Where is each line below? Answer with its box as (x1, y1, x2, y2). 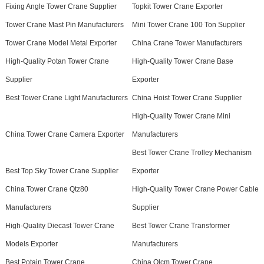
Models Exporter (5, 240, 58, 248)
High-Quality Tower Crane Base (131, 57, 233, 65)
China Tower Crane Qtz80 (5, 185, 88, 193)
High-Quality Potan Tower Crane (5, 57, 109, 65)
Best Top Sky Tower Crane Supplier (5, 167, 118, 175)
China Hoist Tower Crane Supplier (131, 94, 242, 102)
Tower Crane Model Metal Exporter (5, 39, 117, 47)
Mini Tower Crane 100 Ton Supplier (131, 21, 245, 29)
